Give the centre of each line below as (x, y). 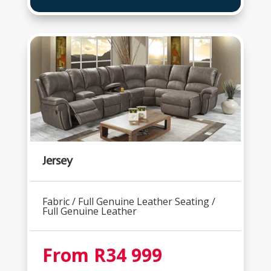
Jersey (57, 161)
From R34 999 (102, 255)
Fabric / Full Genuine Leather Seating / (129, 202)
